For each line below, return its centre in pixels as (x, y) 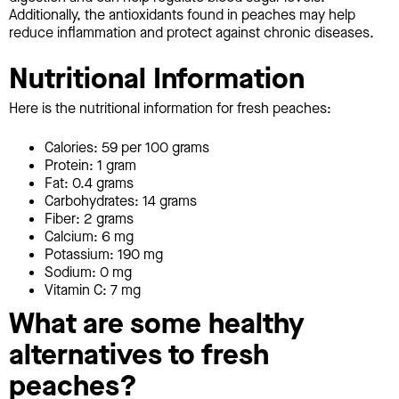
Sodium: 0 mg (88, 272)
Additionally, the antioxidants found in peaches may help (182, 15)
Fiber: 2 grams (89, 218)
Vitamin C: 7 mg (93, 289)
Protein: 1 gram (90, 165)
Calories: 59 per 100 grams (127, 147)
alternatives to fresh (139, 354)
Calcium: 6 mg (89, 236)
